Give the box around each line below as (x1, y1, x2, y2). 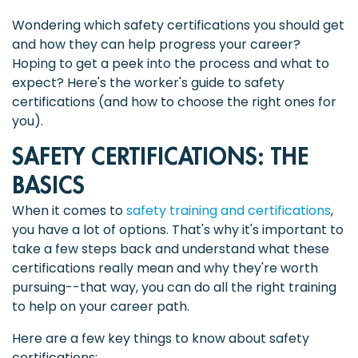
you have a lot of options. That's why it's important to (12, 220, 344, 239)
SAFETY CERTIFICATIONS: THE (12, 145, 308, 171)
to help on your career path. (12, 296, 189, 316)
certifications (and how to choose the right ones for (12, 92, 336, 111)
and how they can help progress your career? (12, 34, 300, 54)
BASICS (12, 173, 85, 200)
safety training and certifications (126, 201, 331, 220)
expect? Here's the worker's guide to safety (12, 73, 284, 92)
